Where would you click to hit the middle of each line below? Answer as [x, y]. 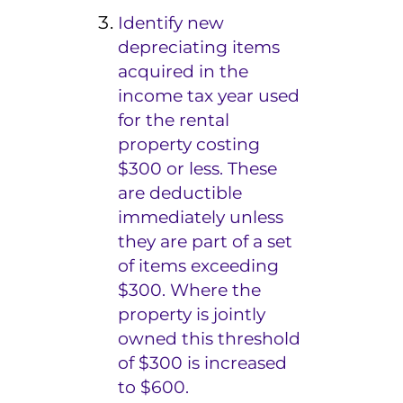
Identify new [171, 22]
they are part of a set [206, 241]
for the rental [174, 120]
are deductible [180, 193]
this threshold [239, 338]
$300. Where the [190, 290]
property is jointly [192, 314]
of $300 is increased [203, 363]
